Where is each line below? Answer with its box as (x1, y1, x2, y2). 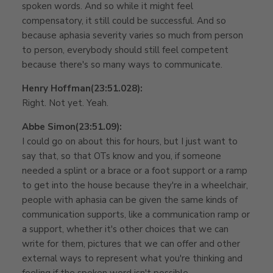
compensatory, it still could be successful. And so (22, 14, 226, 27)
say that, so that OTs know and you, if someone (22, 149, 221, 162)
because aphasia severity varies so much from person (22, 29, 243, 41)
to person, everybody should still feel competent (22, 43, 229, 56)
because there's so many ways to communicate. (22, 58, 222, 71)
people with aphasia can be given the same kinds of (22, 193, 238, 206)
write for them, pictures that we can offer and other (22, 237, 240, 250)
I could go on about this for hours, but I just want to (22, 135, 238, 147)
